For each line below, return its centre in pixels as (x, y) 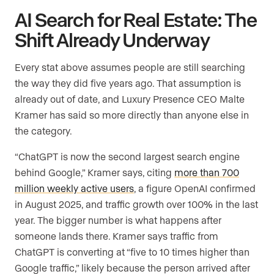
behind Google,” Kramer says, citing (94, 172)
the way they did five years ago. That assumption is (128, 83)
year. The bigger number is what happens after (118, 220)
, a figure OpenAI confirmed (195, 188)
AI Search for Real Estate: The (136, 19)
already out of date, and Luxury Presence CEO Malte (130, 99)
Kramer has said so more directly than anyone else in (132, 115)
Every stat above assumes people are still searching (130, 67)
